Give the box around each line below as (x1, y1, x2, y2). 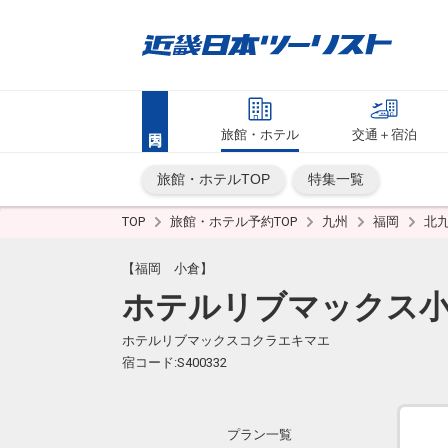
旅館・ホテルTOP (157, 171, 270, 187)
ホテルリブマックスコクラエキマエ (122, 333, 330, 348)
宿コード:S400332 (122, 355, 227, 370)
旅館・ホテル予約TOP (170, 214, 300, 229)
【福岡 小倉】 (122, 261, 213, 276)
